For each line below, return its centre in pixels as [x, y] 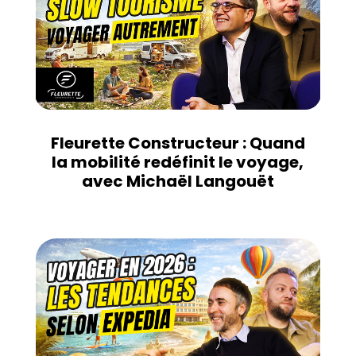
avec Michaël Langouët [178, 181]
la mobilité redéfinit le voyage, [178, 162]
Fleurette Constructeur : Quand [178, 143]
